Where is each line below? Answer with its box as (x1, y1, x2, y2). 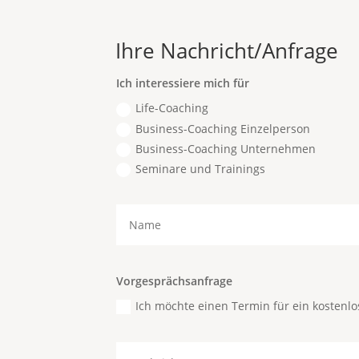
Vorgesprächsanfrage (116, 272, 233, 288)
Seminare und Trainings (135, 160, 266, 176)
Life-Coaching (135, 100, 209, 116)
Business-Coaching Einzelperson (135, 120, 311, 136)
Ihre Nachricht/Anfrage (115, 36, 339, 66)
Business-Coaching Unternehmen (135, 140, 317, 156)
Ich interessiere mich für (116, 75, 250, 91)
